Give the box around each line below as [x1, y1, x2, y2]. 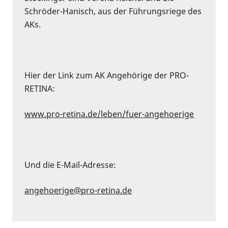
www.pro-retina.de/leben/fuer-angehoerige [24, 108, 194, 120]
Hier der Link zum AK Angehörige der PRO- [24, 69, 189, 81]
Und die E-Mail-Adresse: [24, 159, 116, 170]
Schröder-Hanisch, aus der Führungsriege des [24, 5, 202, 17]
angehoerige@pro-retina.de [24, 184, 132, 196]
